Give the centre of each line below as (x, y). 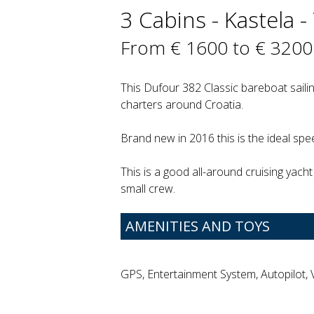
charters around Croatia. (182, 105)
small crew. (148, 189)
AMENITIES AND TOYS (198, 226)
